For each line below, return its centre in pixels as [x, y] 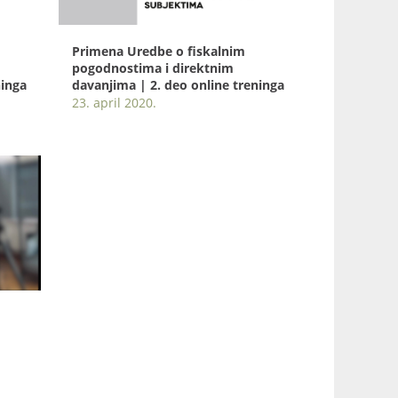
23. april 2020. [114, 102]
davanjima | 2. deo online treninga [178, 84]
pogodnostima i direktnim [153, 68]
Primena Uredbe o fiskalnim [159, 51]
